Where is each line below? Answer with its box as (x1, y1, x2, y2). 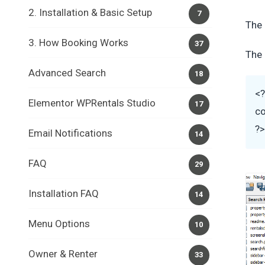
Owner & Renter (28, 248, 98, 260)
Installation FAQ (28, 188, 99, 199)
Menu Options (28, 218, 90, 230)
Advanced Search (28, 67, 106, 79)
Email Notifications (28, 127, 112, 139)
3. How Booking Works (28, 37, 128, 49)
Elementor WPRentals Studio (28, 97, 156, 109)
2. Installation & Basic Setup (28, 7, 152, 18)
